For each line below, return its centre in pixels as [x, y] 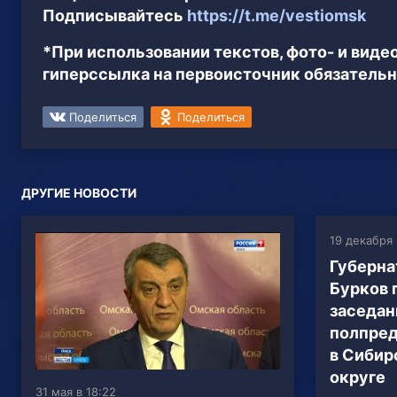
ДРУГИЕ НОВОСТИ [79, 192]
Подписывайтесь [115, 15]
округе [357, 377]
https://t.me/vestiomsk [276, 15]
